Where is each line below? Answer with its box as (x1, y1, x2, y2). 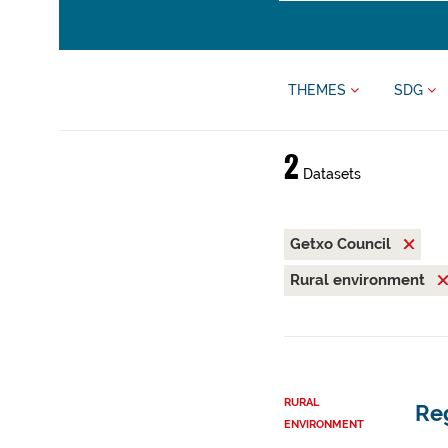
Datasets (298, 166, 361, 182)
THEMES (288, 82, 350, 98)
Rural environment (289, 271, 429, 289)
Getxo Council (289, 235, 395, 253)
